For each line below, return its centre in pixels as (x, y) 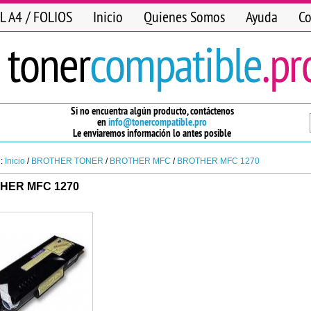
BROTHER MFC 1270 (218, 161)
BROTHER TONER (67, 161)
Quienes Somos (184, 17)
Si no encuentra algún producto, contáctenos (152, 111)
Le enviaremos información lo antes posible (152, 133)
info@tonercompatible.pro (158, 122)
